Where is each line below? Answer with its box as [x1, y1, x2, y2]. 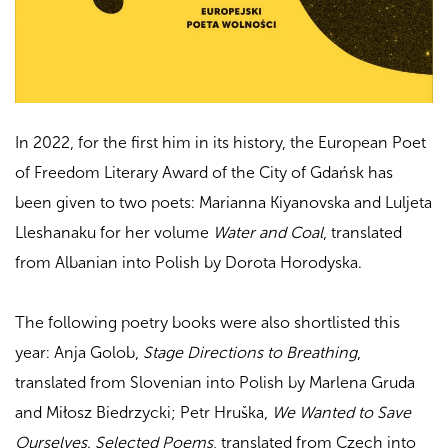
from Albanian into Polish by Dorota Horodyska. [15, 252, 362, 272]
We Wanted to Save [272, 402, 411, 422]
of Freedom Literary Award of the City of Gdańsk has [15, 162, 393, 182]
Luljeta [385, 192, 432, 212]
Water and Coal [213, 222, 323, 242]
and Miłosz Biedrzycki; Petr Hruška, [15, 402, 272, 422]
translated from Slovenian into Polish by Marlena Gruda [15, 372, 415, 392]
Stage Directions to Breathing [143, 342, 357, 362]
